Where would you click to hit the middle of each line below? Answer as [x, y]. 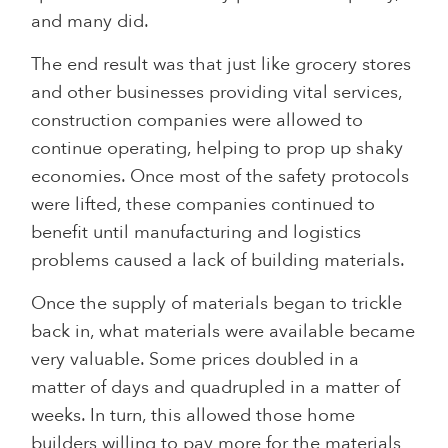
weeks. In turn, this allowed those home [193, 415]
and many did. [90, 21]
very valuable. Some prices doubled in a [195, 359]
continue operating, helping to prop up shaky [217, 148]
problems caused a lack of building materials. [218, 260]
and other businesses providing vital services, [217, 92]
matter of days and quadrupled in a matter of [216, 387]
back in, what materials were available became [223, 331]
